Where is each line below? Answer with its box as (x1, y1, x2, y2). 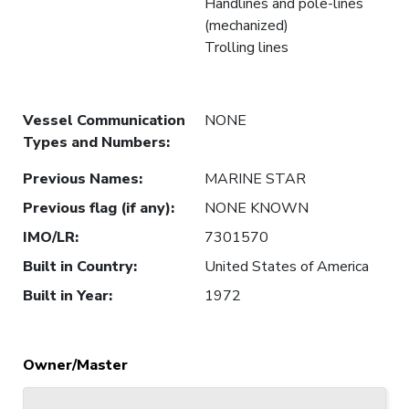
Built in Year (23, 285, 109, 306)
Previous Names (23, 168, 139, 189)
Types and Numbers (23, 131, 166, 152)
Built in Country (23, 256, 133, 277)
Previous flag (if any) (23, 197, 171, 218)
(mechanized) (204, 15, 288, 36)
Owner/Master (23, 354, 128, 375)
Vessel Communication (23, 110, 185, 131)
